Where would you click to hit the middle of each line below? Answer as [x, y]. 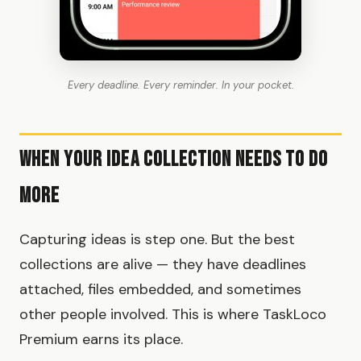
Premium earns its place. [101, 340]
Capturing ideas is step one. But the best [157, 240]
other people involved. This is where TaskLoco [173, 315]
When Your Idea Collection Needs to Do [174, 160]
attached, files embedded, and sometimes [160, 290]
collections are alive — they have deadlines [163, 265]
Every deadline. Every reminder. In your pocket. [180, 85]
